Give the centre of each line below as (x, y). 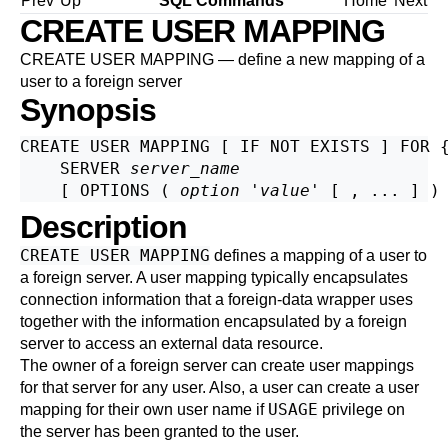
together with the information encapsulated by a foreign (213, 321)
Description (103, 227)
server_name (185, 168)
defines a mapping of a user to (318, 255)
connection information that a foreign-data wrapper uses (216, 299)
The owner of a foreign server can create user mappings (217, 365)
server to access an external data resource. (171, 343)
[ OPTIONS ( (100, 190)
